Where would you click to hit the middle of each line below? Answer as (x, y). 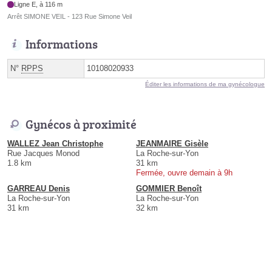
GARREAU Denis (39, 189)
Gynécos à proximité (81, 124)
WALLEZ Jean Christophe (55, 144)
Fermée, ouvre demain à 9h (184, 173)
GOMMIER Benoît (169, 189)
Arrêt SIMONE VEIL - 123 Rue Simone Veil (70, 17)
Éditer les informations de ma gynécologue (205, 84)
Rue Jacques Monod (43, 154)
